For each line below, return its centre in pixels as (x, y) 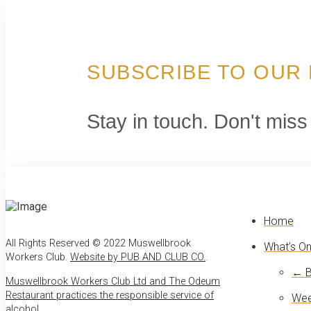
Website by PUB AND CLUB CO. (138, 258)
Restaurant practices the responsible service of (110, 295)
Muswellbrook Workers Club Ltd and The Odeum (113, 281)
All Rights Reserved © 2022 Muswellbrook (98, 244)
